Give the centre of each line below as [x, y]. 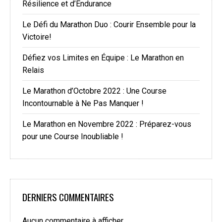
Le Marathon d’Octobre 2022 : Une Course [94, 91]
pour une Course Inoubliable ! [73, 137]
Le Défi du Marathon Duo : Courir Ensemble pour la [109, 25]
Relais [33, 70]
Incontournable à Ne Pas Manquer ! [83, 104]
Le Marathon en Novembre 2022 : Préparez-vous [107, 124]
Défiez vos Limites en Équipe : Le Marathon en [103, 58]
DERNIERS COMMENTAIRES [68, 197]
